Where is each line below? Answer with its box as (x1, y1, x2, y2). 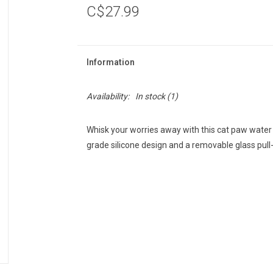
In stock (135, 91, 165, 101)
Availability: (86, 91, 129, 101)
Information (86, 57, 135, 67)
